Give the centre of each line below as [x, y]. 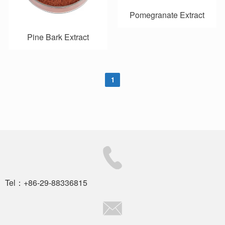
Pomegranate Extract [167, 15]
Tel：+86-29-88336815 [46, 183]
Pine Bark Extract [58, 37]
